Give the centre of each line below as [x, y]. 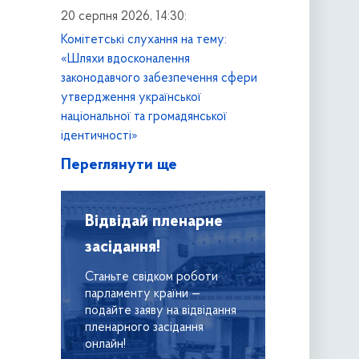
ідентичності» [99, 136]
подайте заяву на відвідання [160, 311]
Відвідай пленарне [153, 221]
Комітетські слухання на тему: [143, 40]
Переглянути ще [119, 165]
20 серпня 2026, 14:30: [123, 16]
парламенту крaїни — [142, 294]
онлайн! [105, 345]
